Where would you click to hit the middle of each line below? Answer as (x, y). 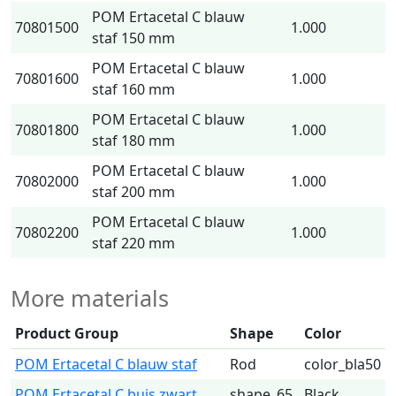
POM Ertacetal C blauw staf (106, 364)
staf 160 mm (133, 89)
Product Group (67, 333)
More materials (90, 298)
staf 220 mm (133, 243)
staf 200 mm (133, 192)
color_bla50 (343, 364)
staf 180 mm (133, 141)
